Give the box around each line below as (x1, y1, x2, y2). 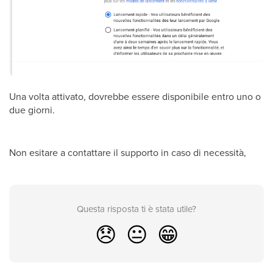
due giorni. (9, 102, 55, 116)
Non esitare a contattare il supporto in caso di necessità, (9, 145, 246, 159)
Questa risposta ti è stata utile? (77, 202, 196, 215)
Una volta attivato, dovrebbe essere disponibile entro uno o (9, 89, 261, 103)
